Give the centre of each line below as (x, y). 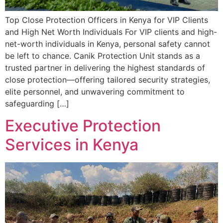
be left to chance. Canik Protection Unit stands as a (103, 56)
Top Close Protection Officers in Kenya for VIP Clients (107, 20)
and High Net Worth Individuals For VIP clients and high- (111, 32)
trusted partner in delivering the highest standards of (105, 67)
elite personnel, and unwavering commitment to (95, 91)
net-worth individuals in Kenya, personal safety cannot (108, 44)
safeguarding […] (37, 103)
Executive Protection (83, 125)
